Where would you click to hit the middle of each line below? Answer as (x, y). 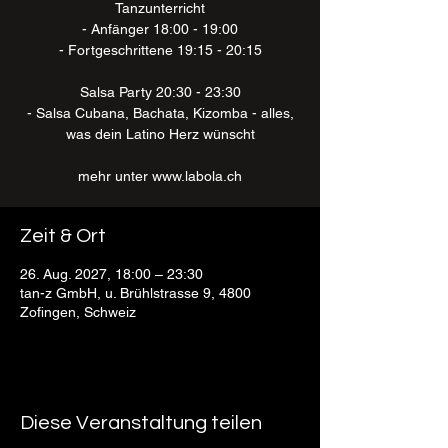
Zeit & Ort (63, 236)
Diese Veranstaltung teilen (141, 423)
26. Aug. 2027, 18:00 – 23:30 (111, 274)
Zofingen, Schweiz (78, 312)
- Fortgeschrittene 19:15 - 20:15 (160, 50)
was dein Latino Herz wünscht (160, 134)
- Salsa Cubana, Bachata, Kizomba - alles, (160, 113)
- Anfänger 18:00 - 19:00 (160, 29)
